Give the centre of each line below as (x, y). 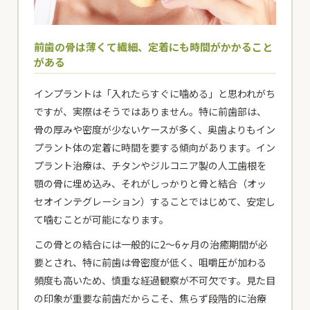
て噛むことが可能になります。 (102, 220)
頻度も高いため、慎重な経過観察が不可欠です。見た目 (155, 281)
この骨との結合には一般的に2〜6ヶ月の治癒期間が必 (151, 245)
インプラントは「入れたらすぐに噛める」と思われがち (155, 94)
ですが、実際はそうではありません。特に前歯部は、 (151, 112)
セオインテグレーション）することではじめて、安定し (155, 202)
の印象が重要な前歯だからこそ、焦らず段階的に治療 (151, 299)
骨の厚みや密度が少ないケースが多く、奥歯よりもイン (155, 130)
